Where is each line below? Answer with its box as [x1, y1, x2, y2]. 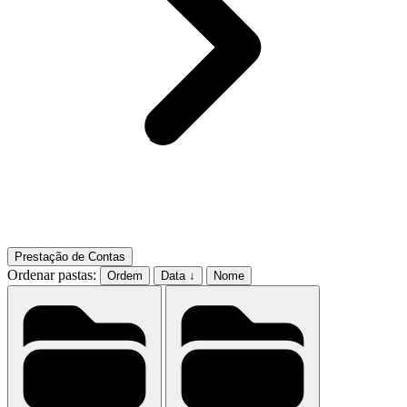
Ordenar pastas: [7, 267, 96, 283]
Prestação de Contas [15, 250, 125, 264]
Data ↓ [161, 269, 195, 283]
